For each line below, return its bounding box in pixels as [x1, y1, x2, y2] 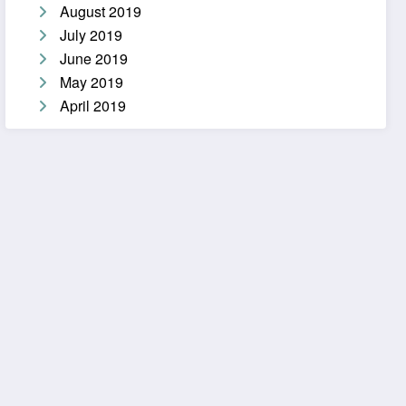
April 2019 [60, 95, 127, 117]
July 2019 [60, 24, 123, 46]
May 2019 [60, 72, 124, 93]
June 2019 [60, 48, 129, 70]
